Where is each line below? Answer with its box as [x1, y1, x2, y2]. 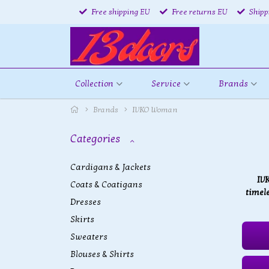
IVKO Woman [132, 105, 178, 115]
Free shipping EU [89, 7, 150, 17]
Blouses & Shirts [70, 249, 134, 259]
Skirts [70, 214, 94, 225]
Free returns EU [170, 7, 228, 17]
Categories [70, 133, 122, 146]
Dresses [70, 197, 101, 207]
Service [151, 78, 181, 89]
